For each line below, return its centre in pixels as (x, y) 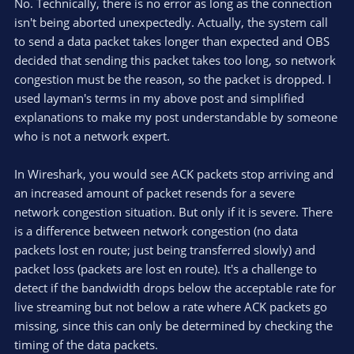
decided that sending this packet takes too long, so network (175, 60)
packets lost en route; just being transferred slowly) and (165, 249)
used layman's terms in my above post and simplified (159, 98)
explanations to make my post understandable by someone (176, 117)
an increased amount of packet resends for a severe (154, 192)
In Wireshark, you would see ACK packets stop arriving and (174, 173)
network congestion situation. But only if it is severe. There (173, 211)
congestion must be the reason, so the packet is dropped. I (173, 79)
